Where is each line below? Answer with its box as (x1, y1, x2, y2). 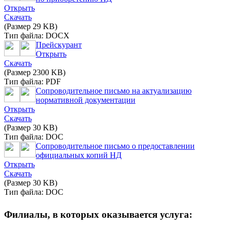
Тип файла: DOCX (4, 31, 70, 40)
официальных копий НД (36, 150, 122, 159)
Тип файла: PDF (4, 77, 61, 86)
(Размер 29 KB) (4, 21, 57, 31)
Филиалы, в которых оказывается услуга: (4, 209, 192, 220)
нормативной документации (36, 95, 135, 104)
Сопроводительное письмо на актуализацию (36, 86, 192, 95)
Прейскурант (36, 40, 82, 49)
